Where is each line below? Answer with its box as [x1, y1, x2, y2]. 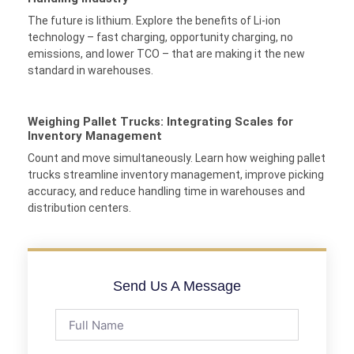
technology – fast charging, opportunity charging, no [28, 31, 293, 44]
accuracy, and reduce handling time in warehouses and [28, 185, 305, 198]
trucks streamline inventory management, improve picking [28, 168, 324, 182]
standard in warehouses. [28, 64, 153, 77]
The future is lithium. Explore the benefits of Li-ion [28, 14, 281, 28]
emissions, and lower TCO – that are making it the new [28, 47, 305, 61]
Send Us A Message [113, 278, 241, 295]
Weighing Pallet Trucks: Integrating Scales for [28, 115, 293, 130]
